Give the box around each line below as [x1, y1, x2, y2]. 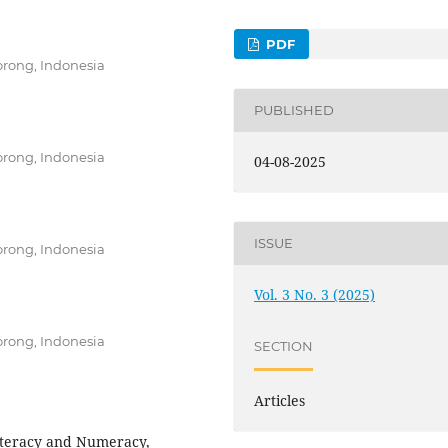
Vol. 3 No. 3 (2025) [254, 284, 376, 304]
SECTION [254, 338, 314, 355]
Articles [254, 390, 306, 410]
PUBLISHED [254, 102, 335, 119]
